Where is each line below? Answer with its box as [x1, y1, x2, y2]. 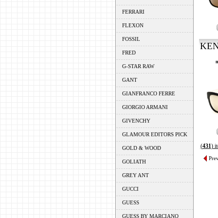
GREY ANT [122, 172, 149, 178]
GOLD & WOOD [122, 145, 161, 151]
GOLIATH [122, 159, 146, 164]
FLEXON [122, 22, 144, 28]
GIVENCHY [122, 118, 150, 124]
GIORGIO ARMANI [122, 104, 168, 110]
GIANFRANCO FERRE [122, 91, 175, 96]
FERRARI [122, 9, 145, 15]
